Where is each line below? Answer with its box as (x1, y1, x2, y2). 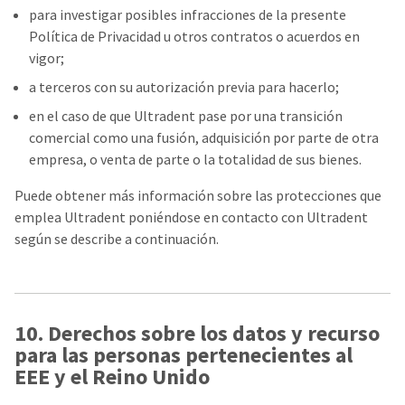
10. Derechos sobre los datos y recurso (14, 319, 380, 347)
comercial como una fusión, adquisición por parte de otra (29, 128, 379, 146)
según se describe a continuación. (14, 230, 219, 248)
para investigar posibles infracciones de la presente (29, 5, 346, 24)
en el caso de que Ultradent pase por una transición (29, 107, 343, 125)
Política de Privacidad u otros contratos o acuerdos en (29, 27, 360, 45)
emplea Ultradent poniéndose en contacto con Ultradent (14, 208, 368, 226)
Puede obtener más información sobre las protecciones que (14, 186, 381, 204)
